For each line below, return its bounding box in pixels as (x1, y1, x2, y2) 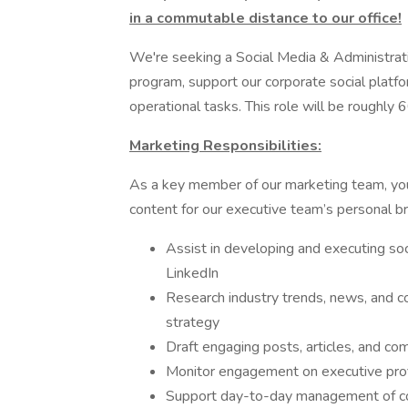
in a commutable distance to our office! (129, 8, 402, 28)
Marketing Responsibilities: (129, 136, 321, 156)
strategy (166, 312, 219, 332)
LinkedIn (166, 263, 219, 283)
